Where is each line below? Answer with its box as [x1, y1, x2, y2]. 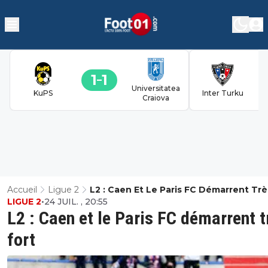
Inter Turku [202, 88, 243, 98]
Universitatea [131, 83, 180, 93]
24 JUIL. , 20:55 [44, 196, 108, 207]
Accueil [7, 184, 37, 195]
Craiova [142, 93, 169, 102]
